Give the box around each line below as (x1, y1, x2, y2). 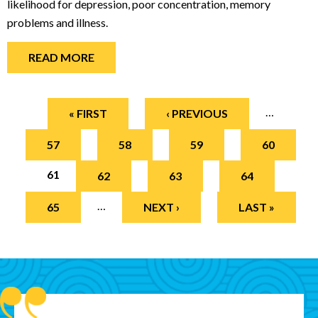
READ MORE (28, 50, 94, 64)
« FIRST (68, 106, 107, 120)
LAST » (238, 199, 275, 214)
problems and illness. (7, 15, 108, 29)
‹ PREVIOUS (165, 106, 228, 120)
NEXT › (143, 199, 180, 214)
